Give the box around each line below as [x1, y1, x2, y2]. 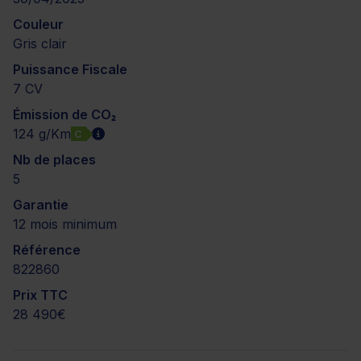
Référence [13, 242, 81, 258]
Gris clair [13, 35, 67, 52]
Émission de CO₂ [13, 106, 116, 122]
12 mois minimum [13, 216, 117, 232]
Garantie [13, 197, 68, 213]
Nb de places [13, 151, 96, 168]
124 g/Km [13, 126, 71, 142]
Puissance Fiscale [13, 61, 127, 77]
